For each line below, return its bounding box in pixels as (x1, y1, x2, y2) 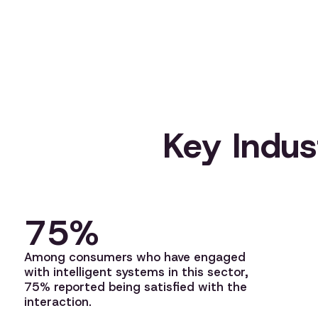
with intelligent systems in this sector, (23, 263, 248, 280)
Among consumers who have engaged (23, 248, 246, 265)
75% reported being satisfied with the (23, 278, 247, 295)
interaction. (23, 293, 92, 309)
